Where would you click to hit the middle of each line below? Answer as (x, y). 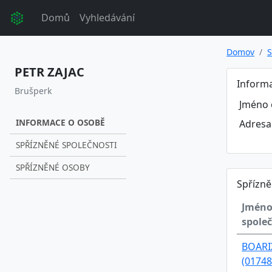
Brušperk (33, 90)
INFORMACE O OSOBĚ (60, 122)
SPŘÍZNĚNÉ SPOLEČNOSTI (66, 144)
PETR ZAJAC (49, 72)
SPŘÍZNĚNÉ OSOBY (53, 167)
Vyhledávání (107, 18)
